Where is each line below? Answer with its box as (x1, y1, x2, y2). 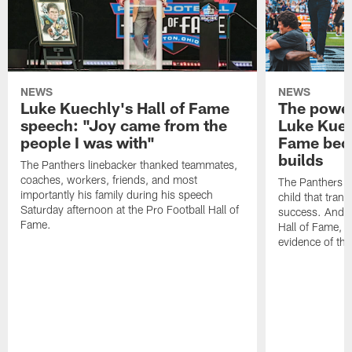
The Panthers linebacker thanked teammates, (20, 157, 238, 171)
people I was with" (20, 132, 156, 152)
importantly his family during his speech (20, 187, 214, 201)
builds (277, 149, 323, 169)
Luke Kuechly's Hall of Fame (20, 97, 230, 117)
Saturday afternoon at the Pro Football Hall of (20, 202, 240, 216)
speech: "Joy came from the (20, 115, 228, 134)
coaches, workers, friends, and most (20, 172, 198, 186)
